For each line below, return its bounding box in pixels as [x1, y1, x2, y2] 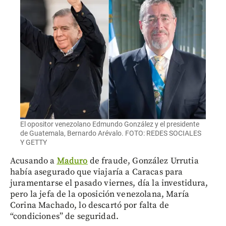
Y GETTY [20, 138, 47, 147]
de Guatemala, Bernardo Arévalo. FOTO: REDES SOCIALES [20, 129, 201, 138]
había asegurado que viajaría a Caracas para [10, 166, 183, 178]
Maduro [56, 155, 88, 167]
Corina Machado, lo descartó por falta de [10, 200, 169, 211]
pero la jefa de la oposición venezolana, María [10, 189, 189, 200]
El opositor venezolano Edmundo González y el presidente [20, 120, 199, 129]
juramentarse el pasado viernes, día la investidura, [10, 178, 208, 189]
